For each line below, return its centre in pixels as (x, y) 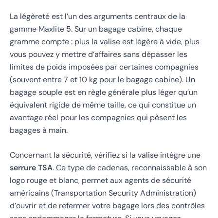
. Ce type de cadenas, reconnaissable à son (130, 168)
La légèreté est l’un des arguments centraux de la (98, 16)
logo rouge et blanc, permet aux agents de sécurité (100, 181)
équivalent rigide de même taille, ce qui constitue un (103, 105)
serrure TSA (31, 168)
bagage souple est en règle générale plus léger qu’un (104, 92)
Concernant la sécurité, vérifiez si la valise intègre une (105, 155)
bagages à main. (39, 130)
